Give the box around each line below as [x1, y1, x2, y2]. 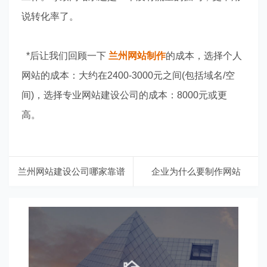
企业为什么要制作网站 [151, 166, 241, 176]
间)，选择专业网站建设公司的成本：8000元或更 [21, 89, 227, 100]
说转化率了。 [21, 11, 79, 21]
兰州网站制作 [108, 50, 166, 61]
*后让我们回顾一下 [21, 50, 108, 61]
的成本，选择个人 [165, 50, 242, 61]
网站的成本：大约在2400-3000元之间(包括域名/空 [21, 70, 235, 80]
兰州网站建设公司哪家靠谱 [17, 166, 125, 176]
